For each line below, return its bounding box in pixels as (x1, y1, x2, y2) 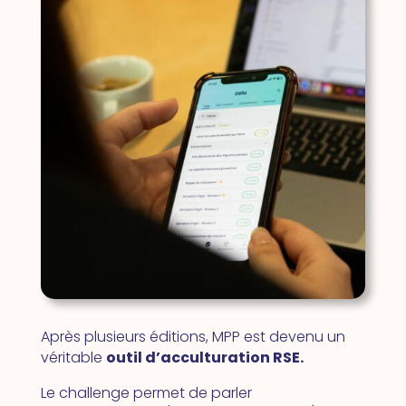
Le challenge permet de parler (40, 382, 252, 403)
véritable (40, 346, 106, 368)
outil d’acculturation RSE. (105, 346, 304, 368)
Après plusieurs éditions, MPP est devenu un (40, 325, 345, 347)
